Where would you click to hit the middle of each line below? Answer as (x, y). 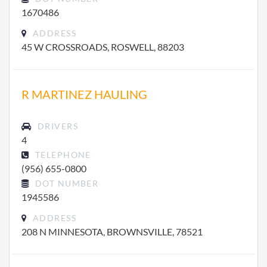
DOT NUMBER (66, 183)
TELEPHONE (62, 155)
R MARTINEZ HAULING (84, 94)
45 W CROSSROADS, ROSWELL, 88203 (103, 47)
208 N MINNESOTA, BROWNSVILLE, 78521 (112, 232)
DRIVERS (56, 126)
